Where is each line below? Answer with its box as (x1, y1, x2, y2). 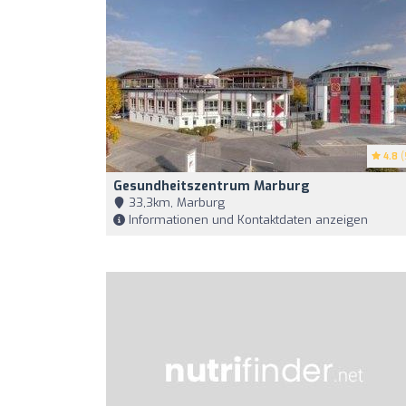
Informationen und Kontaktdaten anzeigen (125, 212, 368, 227)
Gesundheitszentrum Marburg (113, 178, 310, 195)
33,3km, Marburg (125, 195, 225, 210)
